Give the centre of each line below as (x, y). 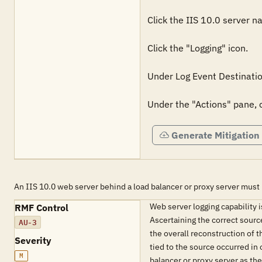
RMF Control (42, 208)
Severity (33, 240)
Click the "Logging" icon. (198, 48)
